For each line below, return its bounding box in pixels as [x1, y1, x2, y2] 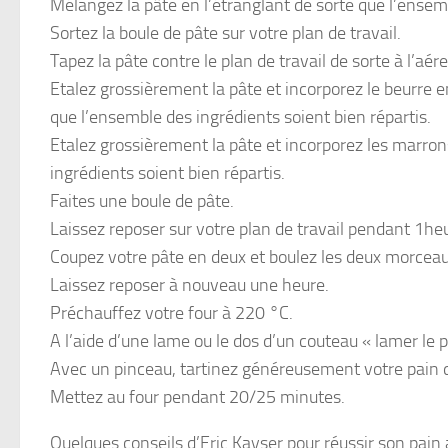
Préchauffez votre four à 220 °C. [50, 301, 293, 324]
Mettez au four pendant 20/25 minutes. [50, 385, 345, 408]
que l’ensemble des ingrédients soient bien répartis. [50, 105, 431, 128]
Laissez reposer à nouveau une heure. [50, 273, 329, 296]
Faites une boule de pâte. [50, 189, 234, 212]
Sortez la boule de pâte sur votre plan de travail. [50, 21, 401, 44]
